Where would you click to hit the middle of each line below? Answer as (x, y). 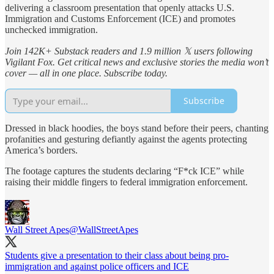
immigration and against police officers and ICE (97, 266)
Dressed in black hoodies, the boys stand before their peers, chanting (137, 128)
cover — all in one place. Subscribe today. (86, 73)
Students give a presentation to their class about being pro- (117, 255)
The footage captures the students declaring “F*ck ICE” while (124, 171)
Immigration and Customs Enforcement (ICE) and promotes (120, 18)
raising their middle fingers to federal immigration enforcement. (126, 182)
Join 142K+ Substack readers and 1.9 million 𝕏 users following (129, 51)
